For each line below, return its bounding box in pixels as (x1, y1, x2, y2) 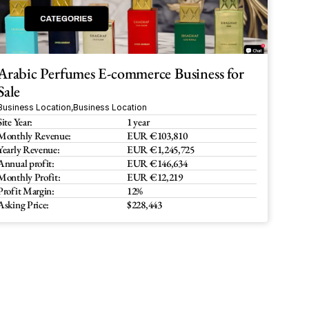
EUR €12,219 (127, 170, 185, 183)
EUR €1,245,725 (127, 143, 195, 156)
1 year (127, 115, 150, 128)
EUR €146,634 (127, 157, 188, 170)
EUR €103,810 (127, 129, 188, 142)
